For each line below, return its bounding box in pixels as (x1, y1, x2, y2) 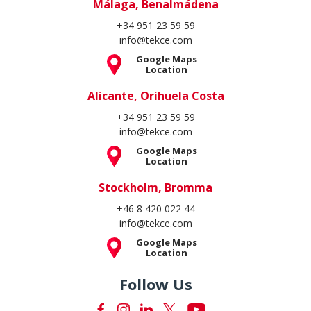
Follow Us (119, 273, 192, 294)
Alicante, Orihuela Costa (87, 87, 224, 103)
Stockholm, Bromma (99, 179, 212, 195)
